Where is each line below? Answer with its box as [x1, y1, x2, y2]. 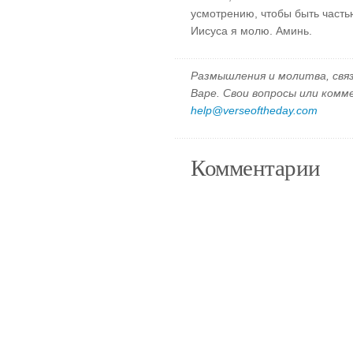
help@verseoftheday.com [191, 104, 318, 117]
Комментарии [191, 152, 321, 182]
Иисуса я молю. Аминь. [191, 24, 312, 37]
